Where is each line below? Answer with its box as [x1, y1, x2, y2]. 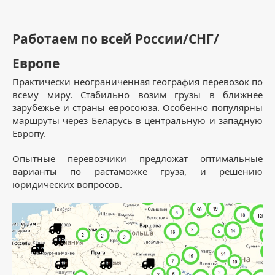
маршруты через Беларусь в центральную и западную [12, 114, 263, 127]
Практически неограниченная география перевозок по [12, 76, 263, 88]
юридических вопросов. [12, 178, 122, 191]
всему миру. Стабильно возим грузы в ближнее [12, 88, 263, 101]
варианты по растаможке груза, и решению [12, 165, 263, 178]
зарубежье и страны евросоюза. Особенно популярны [12, 101, 263, 114]
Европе [12, 55, 60, 72]
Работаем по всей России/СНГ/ [12, 30, 219, 48]
